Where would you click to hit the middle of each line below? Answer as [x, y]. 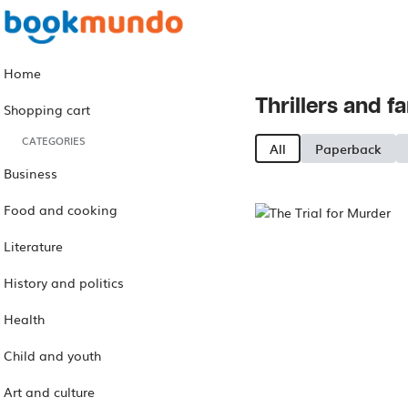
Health [24, 318]
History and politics [64, 282]
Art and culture [49, 391]
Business [31, 173]
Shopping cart [47, 109]
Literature [33, 245]
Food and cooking [61, 209]
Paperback [348, 148]
